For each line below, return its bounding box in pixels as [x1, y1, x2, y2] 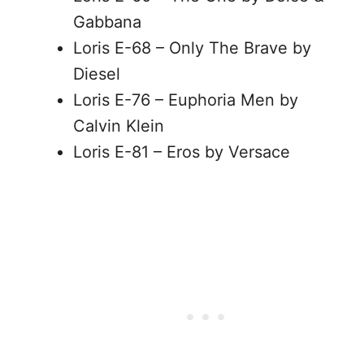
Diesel [73, 64, 120, 84]
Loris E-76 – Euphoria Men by [73, 90, 298, 110]
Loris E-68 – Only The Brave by [73, 38, 311, 58]
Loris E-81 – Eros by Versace [73, 142, 290, 162]
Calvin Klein [73, 116, 164, 136]
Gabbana [73, 12, 141, 32]
